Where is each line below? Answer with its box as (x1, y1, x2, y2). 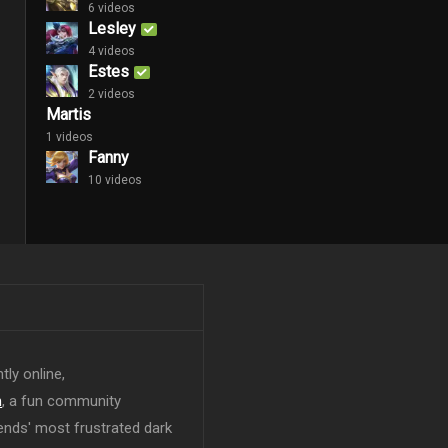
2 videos (88, 86, 135, 101)
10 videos (88, 172, 142, 187)
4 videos (88, 43, 135, 58)
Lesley (88, 18, 136, 38)
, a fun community (2, 392, 121, 411)
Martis (46, 104, 91, 124)
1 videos (46, 129, 93, 144)
